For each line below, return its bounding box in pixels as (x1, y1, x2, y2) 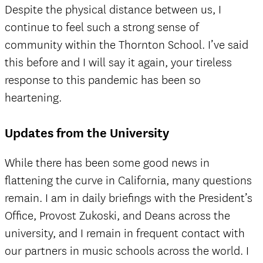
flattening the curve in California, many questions (5, 173, 252, 188)
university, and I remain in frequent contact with (5, 226, 245, 241)
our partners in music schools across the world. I (5, 244, 249, 258)
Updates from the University (5, 124, 169, 140)
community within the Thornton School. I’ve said (5, 38, 248, 52)
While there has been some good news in (5, 156, 210, 170)
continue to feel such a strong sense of (5, 20, 199, 35)
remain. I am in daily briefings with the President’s (5, 191, 252, 205)
